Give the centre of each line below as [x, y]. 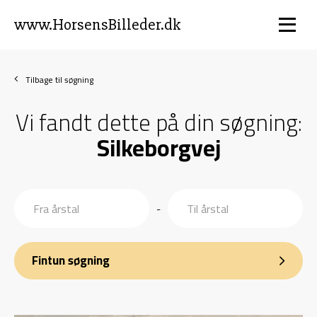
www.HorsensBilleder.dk [97, 25]
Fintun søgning [71, 261]
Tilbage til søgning [59, 80]
